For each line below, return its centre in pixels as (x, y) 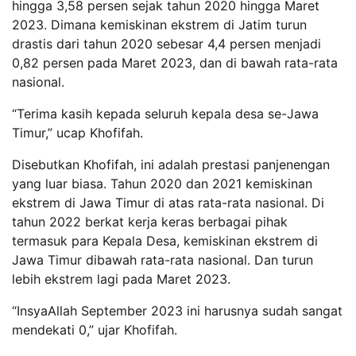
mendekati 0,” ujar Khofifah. (95, 330)
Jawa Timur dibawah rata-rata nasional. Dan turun (163, 260)
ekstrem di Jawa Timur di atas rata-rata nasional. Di (168, 203)
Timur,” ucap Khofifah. (77, 133)
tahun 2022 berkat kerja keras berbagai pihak (150, 222)
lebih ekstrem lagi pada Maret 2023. (121, 279)
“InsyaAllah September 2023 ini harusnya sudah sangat (177, 311)
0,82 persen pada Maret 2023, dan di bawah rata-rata (175, 63)
